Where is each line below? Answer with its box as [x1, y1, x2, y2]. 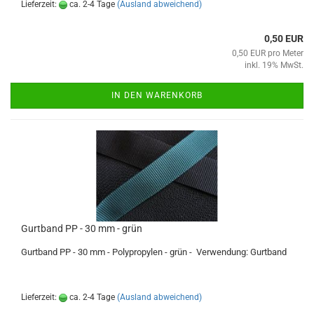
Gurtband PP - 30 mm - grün [21, 223, 142, 234]
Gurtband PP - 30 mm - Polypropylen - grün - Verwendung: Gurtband [21, 247, 287, 257]
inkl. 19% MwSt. [245, 60, 303, 70]
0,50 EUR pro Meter [232, 48, 303, 58]
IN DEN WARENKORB [111, 90, 203, 100]
